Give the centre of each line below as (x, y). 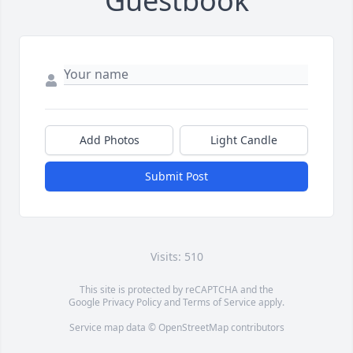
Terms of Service (219, 303)
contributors (256, 328)
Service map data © (113, 328)
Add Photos (109, 140)
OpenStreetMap (193, 328)
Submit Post (176, 176)
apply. (270, 303)
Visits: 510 (176, 257)
